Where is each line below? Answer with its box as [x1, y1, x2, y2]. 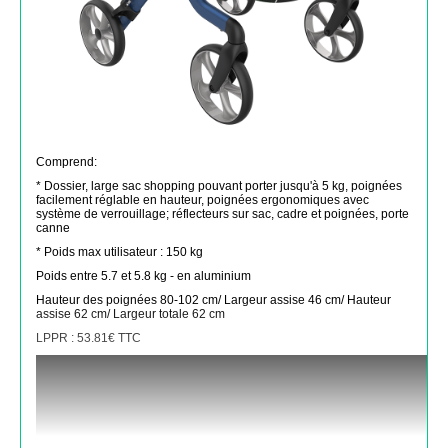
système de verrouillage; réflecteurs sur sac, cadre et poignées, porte [36, 207, 409, 221]
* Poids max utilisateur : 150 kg [36, 245, 203, 259]
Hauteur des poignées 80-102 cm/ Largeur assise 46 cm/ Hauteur [36, 293, 391, 307]
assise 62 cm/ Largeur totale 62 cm [36, 307, 225, 321]
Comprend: [36, 155, 97, 169]
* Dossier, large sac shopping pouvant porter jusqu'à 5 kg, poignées [36, 179, 402, 193]
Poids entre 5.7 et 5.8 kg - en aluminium [36, 269, 251, 283]
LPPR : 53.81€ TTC [36, 331, 141, 345]
